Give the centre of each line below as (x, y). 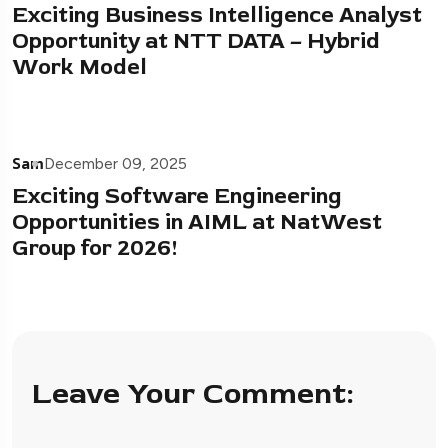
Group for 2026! (95, 247)
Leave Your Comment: (192, 393)
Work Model (79, 66)
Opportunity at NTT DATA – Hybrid (196, 40)
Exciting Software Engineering (177, 195)
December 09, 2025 (115, 163)
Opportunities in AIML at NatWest (197, 221)
